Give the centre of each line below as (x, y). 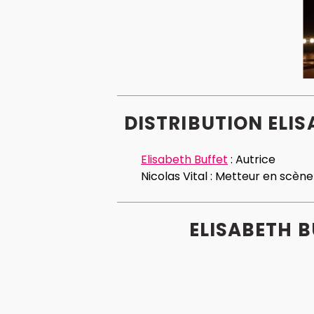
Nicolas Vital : (178, 177)
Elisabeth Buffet (184, 160)
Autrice (255, 160)
